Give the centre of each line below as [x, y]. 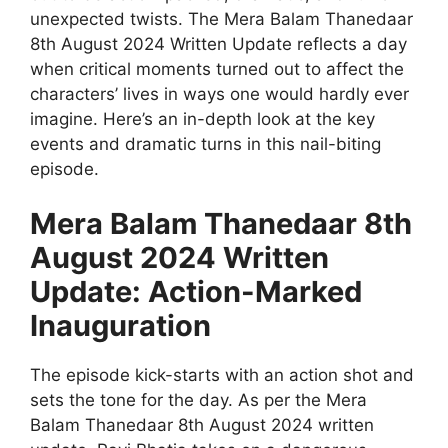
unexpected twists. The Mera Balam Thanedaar [221, 18]
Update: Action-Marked [196, 292]
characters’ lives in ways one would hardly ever [219, 93]
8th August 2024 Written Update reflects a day [218, 43]
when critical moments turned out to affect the [217, 68]
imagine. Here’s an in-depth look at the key [202, 118]
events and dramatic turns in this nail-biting [205, 143]
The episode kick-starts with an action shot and [222, 375]
